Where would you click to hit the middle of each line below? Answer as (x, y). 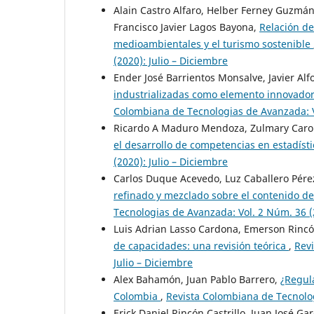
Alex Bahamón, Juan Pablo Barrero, (197, 280)
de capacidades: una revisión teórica (201, 246)
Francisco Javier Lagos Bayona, (186, 27)
